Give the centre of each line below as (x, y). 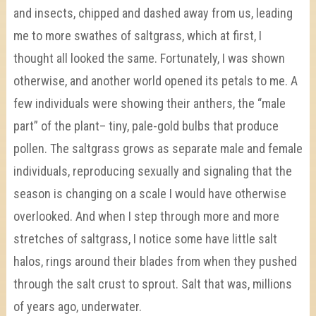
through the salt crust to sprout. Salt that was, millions (152, 284)
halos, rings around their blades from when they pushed (155, 262)
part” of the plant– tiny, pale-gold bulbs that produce (146, 126)
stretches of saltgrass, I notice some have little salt (145, 239)
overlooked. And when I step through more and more (146, 217)
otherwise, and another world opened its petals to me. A (155, 81)
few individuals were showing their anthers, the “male (149, 104)
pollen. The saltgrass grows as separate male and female (158, 149)
